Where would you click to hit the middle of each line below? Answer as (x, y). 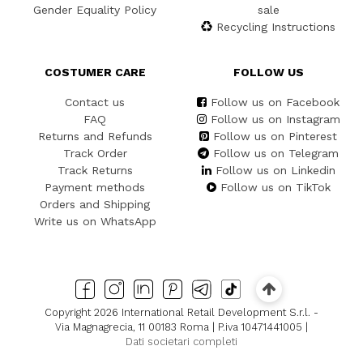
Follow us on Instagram (275, 120)
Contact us (95, 102)
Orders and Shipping (95, 205)
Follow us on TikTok (275, 188)
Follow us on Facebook (275, 102)
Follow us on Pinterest (275, 137)
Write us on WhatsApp (95, 222)
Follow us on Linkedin (275, 171)
